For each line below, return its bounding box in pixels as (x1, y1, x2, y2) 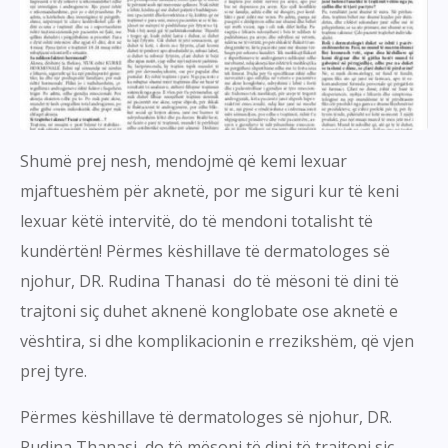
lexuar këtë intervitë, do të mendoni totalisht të (20, 209, 373, 232)
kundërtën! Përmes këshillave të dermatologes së (20, 239, 390, 262)
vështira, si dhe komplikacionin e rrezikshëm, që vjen (20, 329, 414, 352)
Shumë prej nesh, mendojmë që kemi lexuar (20, 149, 347, 172)
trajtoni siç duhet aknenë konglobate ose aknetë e (20, 299, 398, 322)
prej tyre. (20, 359, 87, 382)
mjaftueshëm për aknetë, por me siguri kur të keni (20, 179, 399, 202)
